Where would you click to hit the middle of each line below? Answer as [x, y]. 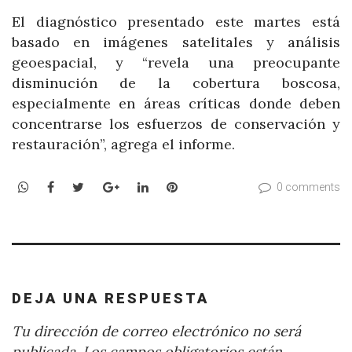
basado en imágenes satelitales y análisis [176, 42]
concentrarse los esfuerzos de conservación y [176, 123]
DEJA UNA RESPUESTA [110, 298]
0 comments [308, 187]
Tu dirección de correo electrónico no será [156, 332]
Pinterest [205, 187]
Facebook [82, 187]
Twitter [107, 187]
